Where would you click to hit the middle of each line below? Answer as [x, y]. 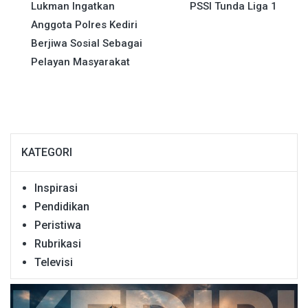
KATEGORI [47, 152]
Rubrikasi [58, 243]
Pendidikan [62, 206]
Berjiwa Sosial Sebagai [87, 43]
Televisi [54, 262]
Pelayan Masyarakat [80, 62]
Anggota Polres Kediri [84, 24]
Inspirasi [56, 188]
